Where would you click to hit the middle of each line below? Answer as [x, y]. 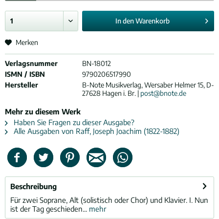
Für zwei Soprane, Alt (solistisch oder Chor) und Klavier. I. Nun [109, 200]
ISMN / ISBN [25, 74]
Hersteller [22, 85]
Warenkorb [152, 21]
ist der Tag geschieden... [49, 209]
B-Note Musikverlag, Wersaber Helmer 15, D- [148, 85]
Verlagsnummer [31, 63]
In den [124, 21]
